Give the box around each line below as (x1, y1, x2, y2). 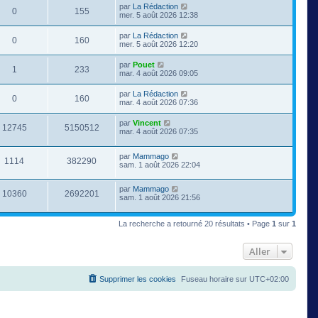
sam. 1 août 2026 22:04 (119, 160, 200, 169)
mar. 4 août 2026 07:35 (119, 127, 198, 136)
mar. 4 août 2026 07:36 (119, 98, 198, 107)
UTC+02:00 (249, 274, 289, 283)
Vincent (133, 119, 161, 128)
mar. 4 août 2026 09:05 (119, 69, 198, 78)
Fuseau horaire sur (181, 274, 249, 283)
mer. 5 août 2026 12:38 (119, 11, 198, 20)
